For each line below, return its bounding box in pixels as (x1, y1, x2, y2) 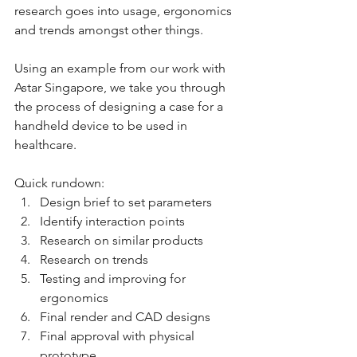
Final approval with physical (40, 328, 198, 343)
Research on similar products (40, 233, 203, 248)
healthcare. (14, 137, 76, 152)
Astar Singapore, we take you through (14, 80, 229, 95)
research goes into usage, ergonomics (14, 3, 235, 18)
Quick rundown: (14, 175, 104, 190)
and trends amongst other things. (14, 22, 206, 37)
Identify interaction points (40, 214, 185, 229)
